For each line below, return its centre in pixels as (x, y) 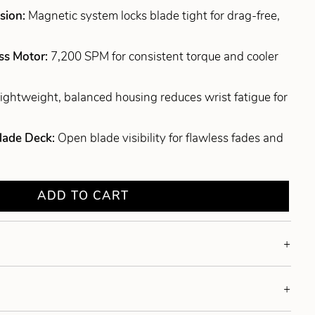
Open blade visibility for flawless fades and (171, 139)
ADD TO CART (83, 196)
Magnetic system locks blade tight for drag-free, (154, 16)
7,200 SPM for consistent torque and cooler (165, 57)
